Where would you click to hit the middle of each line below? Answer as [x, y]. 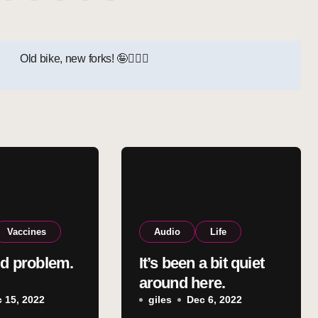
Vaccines [27, 232]
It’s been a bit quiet [202, 263]
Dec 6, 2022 [214, 300]
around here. [182, 283]
